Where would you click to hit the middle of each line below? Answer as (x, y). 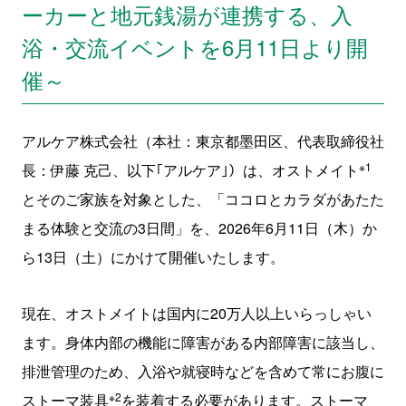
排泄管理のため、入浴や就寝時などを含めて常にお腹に (203, 371)
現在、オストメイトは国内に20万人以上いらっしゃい (196, 313)
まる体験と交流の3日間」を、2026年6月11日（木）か (199, 228)
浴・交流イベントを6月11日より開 (194, 47)
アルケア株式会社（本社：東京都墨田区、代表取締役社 (203, 141)
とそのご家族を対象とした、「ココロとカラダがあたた (203, 199)
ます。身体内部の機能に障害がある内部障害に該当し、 (203, 342)
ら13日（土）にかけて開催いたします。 (153, 257)
